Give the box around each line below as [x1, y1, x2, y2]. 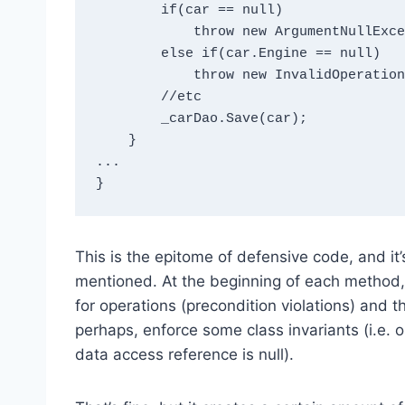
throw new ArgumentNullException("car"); [95, 24, 193, 41]
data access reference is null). [75, 344, 294, 363]
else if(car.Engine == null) [95, 46, 161, 62]
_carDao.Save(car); [95, 111, 161, 127]
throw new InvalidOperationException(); [95, 68, 193, 84]
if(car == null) [95, 3, 161, 19]
